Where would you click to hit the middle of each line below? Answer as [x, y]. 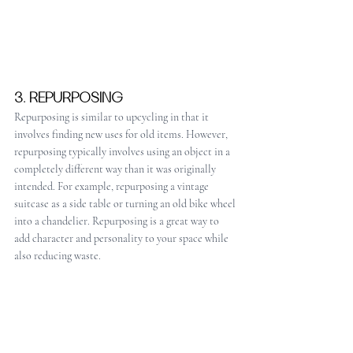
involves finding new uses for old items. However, [122, 134]
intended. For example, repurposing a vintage [113, 186]
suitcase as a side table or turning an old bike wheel [126, 203]
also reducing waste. [58, 255]
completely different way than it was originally [116, 169]
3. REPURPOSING [69, 98]
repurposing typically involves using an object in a [123, 151]
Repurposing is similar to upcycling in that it [113, 117]
